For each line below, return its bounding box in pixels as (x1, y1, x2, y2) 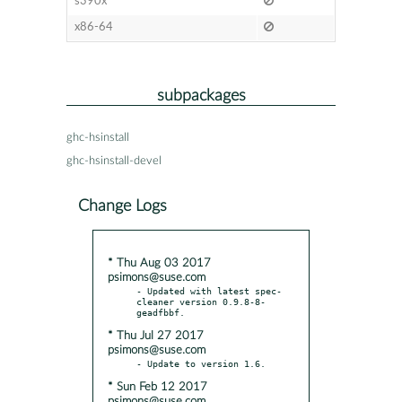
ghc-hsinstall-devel (66, 154, 162, 167)
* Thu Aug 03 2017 (108, 257, 211, 269)
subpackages (156, 87, 246, 103)
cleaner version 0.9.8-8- (136, 295, 266, 307)
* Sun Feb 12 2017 (108, 380, 207, 393)
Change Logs (78, 197, 167, 214)
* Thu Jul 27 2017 (108, 329, 204, 342)
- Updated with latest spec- (136, 284, 282, 296)
